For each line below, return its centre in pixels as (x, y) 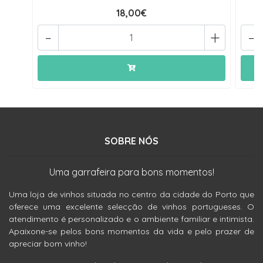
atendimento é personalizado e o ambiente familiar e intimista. (131, 219)
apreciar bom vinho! (48, 244)
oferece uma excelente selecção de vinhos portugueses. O (131, 207)
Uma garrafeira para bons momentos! (131, 172)
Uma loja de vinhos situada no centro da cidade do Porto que (131, 194)
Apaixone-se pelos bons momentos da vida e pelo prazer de (131, 231)
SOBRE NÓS (131, 141)
